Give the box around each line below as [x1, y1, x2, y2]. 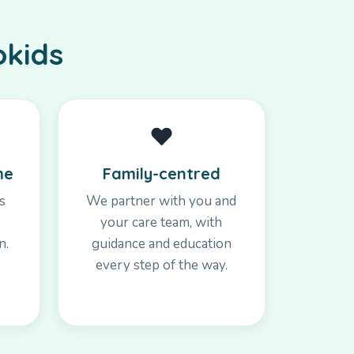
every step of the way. [95, 255, 228, 274]
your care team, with [100, 213, 223, 232]
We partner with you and [86, 191, 237, 210]
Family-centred [102, 163, 220, 183]
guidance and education [91, 234, 232, 253]
